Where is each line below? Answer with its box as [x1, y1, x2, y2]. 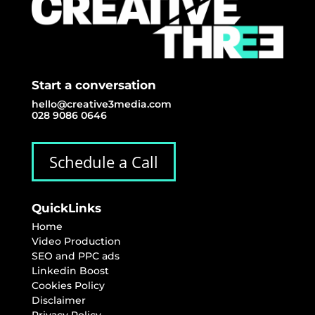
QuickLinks [31, 201, 101, 216]
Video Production [31, 235, 121, 248]
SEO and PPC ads [31, 250, 120, 263]
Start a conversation [31, 78, 156, 93]
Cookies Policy [31, 279, 105, 292]
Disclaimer [31, 294, 86, 307]
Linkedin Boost [31, 264, 109, 278]
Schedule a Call [49, 150, 158, 172]
